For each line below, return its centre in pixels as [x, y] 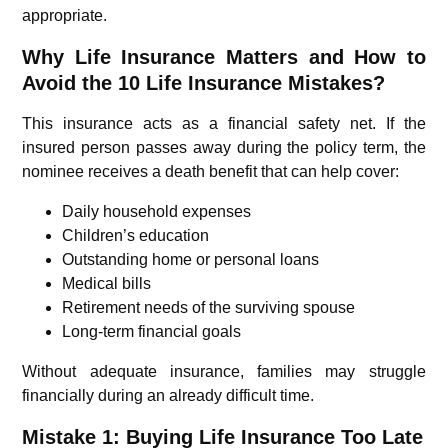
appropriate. [65, 15]
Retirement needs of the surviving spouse [209, 307]
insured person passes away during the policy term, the [224, 147]
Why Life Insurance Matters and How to [224, 56]
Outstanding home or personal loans [191, 259]
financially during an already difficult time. [168, 395]
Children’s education [136, 235]
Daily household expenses [157, 211]
